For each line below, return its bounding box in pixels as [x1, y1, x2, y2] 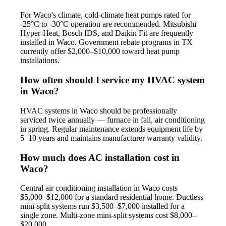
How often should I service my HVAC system [20, 75, 205, 86]
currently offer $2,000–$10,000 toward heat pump [20, 47, 180, 56]
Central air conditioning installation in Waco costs [20, 184, 178, 193]
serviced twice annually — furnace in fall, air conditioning [20, 115, 205, 124]
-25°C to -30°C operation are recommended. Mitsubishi [20, 20, 196, 29]
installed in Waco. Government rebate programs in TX [20, 38, 193, 47]
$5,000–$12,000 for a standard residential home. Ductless [20, 193, 203, 202]
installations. [20, 56, 60, 65]
